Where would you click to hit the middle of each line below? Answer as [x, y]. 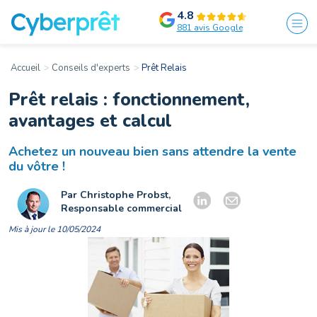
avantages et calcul [90, 121]
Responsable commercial [121, 208]
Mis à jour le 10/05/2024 [54, 229]
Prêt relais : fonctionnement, [129, 100]
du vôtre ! [37, 166]
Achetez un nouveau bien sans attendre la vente [152, 151]
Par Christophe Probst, [116, 195]
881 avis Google [209, 28]
